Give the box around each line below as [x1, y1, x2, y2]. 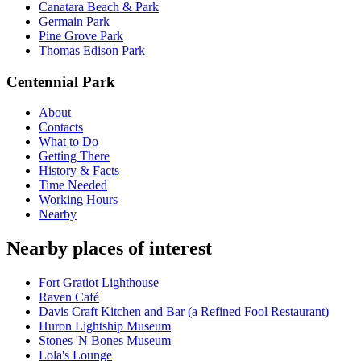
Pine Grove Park [39, 28, 123, 43]
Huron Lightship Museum [39, 319, 171, 334]
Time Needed [39, 178, 107, 193]
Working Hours [39, 193, 118, 207]
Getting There [39, 149, 110, 164]
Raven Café [39, 290, 99, 305]
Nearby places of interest [6, 238, 212, 259]
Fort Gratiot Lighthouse [39, 276, 159, 290]
